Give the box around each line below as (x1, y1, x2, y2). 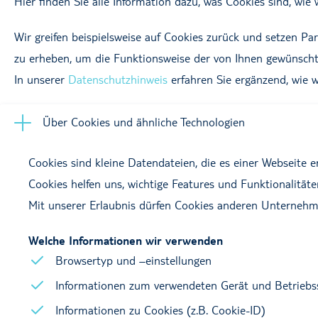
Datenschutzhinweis (68, 72, 168, 87)
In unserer (14, 72, 68, 87)
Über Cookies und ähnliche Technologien (43, 114, 245, 129)
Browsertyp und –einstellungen (55, 253, 212, 268)
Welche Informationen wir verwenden (28, 233, 223, 248)
